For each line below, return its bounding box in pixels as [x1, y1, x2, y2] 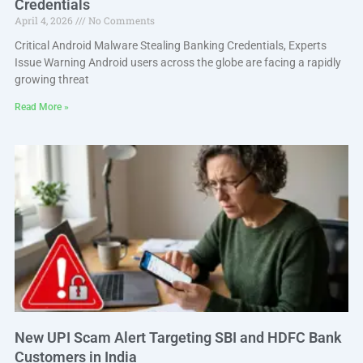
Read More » [14, 101, 69, 113]
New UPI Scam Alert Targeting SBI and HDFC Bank [14, 329, 342, 347]
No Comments [85, 14, 155, 28]
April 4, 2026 [14, 14, 75, 28]
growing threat [14, 73, 89, 87]
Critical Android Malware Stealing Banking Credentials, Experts [14, 39, 327, 53]
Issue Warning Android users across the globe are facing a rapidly [14, 56, 341, 70]
